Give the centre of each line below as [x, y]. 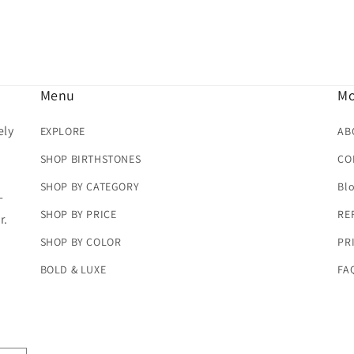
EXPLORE [62, 131]
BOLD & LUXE [73, 269]
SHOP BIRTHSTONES [90, 159]
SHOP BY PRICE [78, 214]
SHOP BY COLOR [81, 242]
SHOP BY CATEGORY [90, 186]
